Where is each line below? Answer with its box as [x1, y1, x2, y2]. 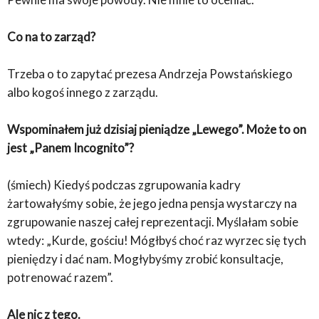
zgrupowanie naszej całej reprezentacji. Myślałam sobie [7, 214, 298, 230]
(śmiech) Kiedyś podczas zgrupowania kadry [7, 177, 241, 193]
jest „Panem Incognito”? [7, 140, 134, 156]
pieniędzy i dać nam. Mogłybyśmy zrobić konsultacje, [7, 251, 283, 267]
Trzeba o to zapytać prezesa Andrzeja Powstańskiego [7, 66, 293, 82]
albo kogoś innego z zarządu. [7, 85, 158, 100]
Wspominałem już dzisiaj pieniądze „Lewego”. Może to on [7, 122, 306, 137]
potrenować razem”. [7, 270, 113, 286]
